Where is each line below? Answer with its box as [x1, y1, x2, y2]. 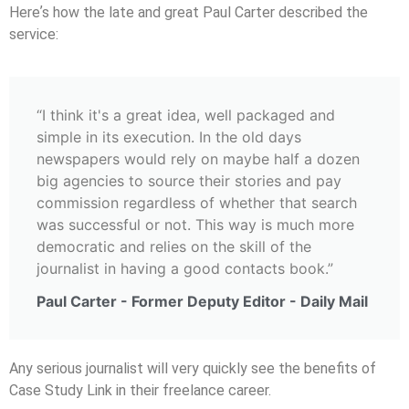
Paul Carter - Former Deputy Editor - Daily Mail [37, 292, 368, 311]
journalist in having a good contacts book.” [37, 259, 333, 278]
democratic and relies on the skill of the [37, 237, 311, 257]
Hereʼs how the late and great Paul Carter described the [9, 4, 368, 22]
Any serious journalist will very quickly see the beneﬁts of [9, 360, 376, 378]
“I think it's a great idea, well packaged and [37, 106, 335, 125]
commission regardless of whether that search [37, 194, 357, 213]
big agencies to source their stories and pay [37, 172, 341, 191]
